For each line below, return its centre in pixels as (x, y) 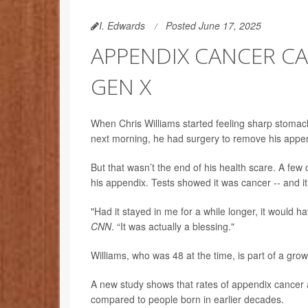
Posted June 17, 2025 (213, 26)
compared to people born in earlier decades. (187, 299)
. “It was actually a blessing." (173, 227)
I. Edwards (122, 26)
